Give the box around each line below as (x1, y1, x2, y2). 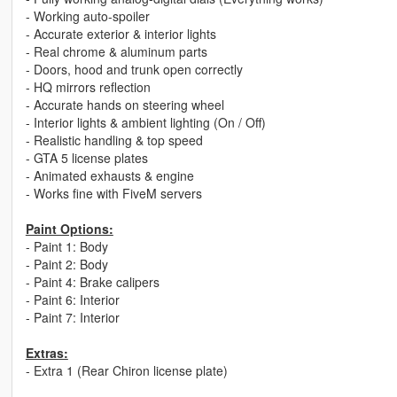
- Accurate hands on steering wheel (25, 96, 224, 114)
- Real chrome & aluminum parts (25, 43, 207, 61)
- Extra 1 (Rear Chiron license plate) (25, 362, 228, 380)
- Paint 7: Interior (25, 308, 120, 327)
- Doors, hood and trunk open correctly (25, 60, 243, 79)
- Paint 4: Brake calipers (25, 273, 160, 292)
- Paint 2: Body (25, 255, 108, 274)
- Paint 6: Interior (25, 291, 120, 309)
